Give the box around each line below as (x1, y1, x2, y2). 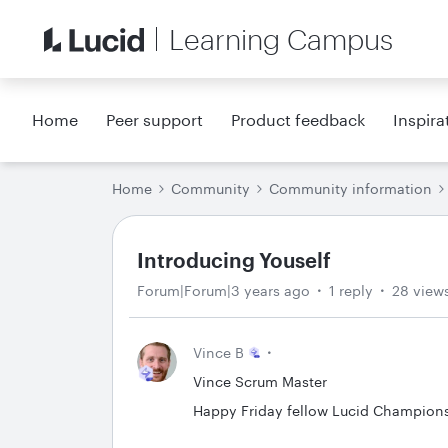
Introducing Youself (137, 248, 331, 272)
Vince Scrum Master (193, 373, 327, 390)
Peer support (106, 110, 204, 129)
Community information (269, 180, 432, 197)
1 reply (329, 282, 373, 299)
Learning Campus (169, 23, 393, 55)
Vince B (193, 344, 244, 361)
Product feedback (231, 110, 366, 129)
